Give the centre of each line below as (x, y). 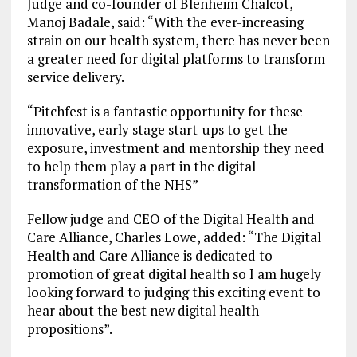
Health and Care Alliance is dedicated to (149, 255)
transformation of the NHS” (112, 184)
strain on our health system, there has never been (178, 40)
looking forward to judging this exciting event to (173, 292)
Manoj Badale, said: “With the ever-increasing (165, 22)
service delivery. (75, 77)
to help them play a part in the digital (141, 166)
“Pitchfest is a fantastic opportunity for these (165, 111)
